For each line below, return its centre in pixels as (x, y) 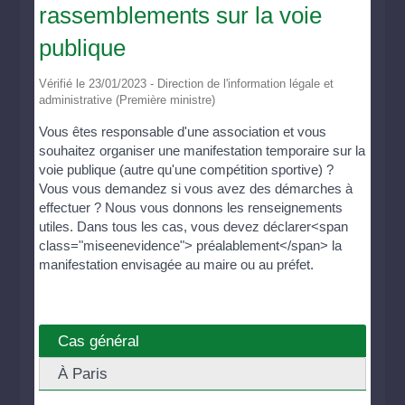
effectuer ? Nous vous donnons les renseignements (191, 207)
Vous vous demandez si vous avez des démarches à (196, 188)
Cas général (99, 341)
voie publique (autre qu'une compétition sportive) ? (187, 169)
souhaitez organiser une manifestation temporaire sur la (202, 150)
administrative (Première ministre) (127, 99)
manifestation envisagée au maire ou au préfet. (177, 264)
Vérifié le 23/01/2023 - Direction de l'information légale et (187, 83)
